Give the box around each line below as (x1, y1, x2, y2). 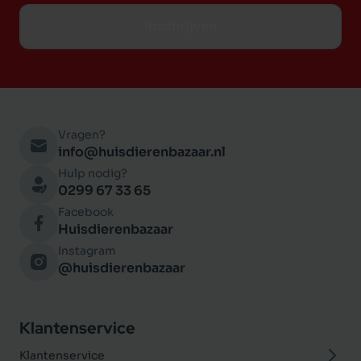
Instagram (58, 243, 116, 259)
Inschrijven (144, 18, 217, 35)
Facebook (58, 205, 114, 220)
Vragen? (58, 127, 106, 143)
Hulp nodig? (58, 166, 127, 181)
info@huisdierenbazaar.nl (58, 143, 226, 161)
